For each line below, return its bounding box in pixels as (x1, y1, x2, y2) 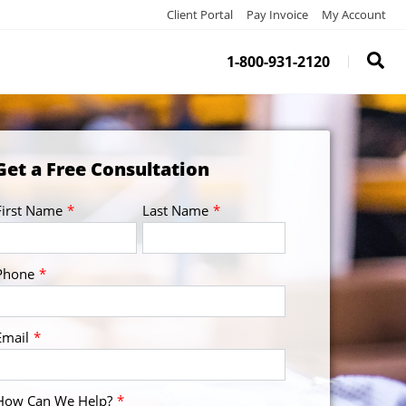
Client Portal (167, 6, 233, 23)
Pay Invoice (246, 6, 308, 23)
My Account (322, 6, 386, 23)
